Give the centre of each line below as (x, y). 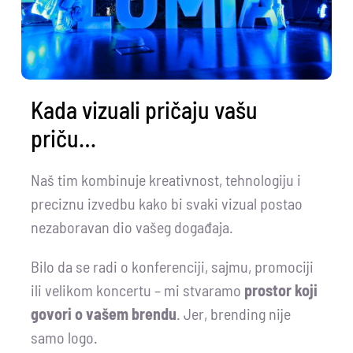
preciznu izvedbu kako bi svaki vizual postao (166, 203)
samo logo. (64, 337)
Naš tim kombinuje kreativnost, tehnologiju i (165, 179)
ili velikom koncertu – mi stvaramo (137, 290)
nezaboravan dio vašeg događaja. (132, 227)
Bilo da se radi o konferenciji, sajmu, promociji (172, 266)
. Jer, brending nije (233, 313)
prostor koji (281, 290)
